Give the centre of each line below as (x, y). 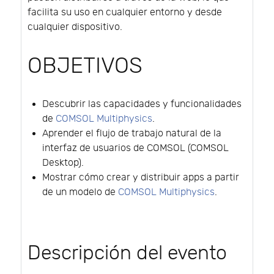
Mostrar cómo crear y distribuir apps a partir (141, 177)
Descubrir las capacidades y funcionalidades (142, 104)
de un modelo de (80, 192)
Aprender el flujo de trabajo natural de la (132, 133)
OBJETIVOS (85, 66)
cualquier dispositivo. (75, 27)
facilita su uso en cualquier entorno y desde (125, 12)
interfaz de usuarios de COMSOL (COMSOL (135, 148)
